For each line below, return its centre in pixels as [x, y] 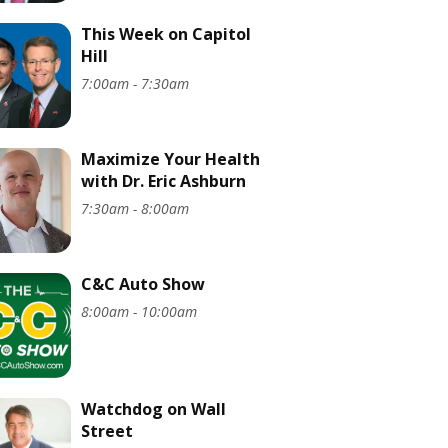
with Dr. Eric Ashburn [163, 180]
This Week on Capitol [166, 33]
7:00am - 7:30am [135, 83]
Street [107, 430]
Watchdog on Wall [153, 408]
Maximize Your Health [170, 158]
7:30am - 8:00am [135, 208]
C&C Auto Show [143, 283]
